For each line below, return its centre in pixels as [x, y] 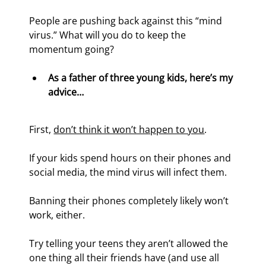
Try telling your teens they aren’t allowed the [130, 244]
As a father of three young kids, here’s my [142, 78]
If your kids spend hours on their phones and [132, 158]
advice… [66, 92]
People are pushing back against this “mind [127, 21]
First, [42, 130]
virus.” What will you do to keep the [109, 35]
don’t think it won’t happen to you [129, 130]
